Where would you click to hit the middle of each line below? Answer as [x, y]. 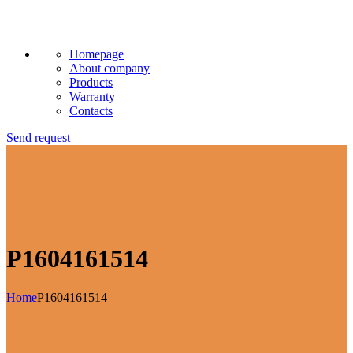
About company [110, 68]
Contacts [91, 111]
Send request [38, 137]
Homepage [97, 54]
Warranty [92, 97]
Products [91, 82]
